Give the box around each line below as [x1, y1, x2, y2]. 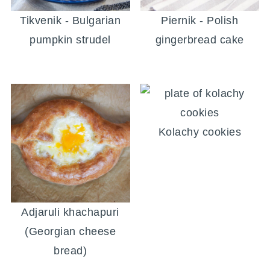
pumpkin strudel [30, 33, 111, 46]
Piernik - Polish [161, 14, 239, 27]
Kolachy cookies [158, 125, 242, 138]
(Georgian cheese [25, 225, 116, 238]
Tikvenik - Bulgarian [20, 14, 121, 27]
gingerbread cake [155, 33, 244, 46]
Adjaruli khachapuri [21, 206, 119, 219]
